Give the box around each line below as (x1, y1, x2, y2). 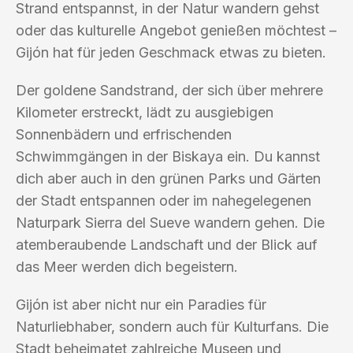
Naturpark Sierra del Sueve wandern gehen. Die (16, 214, 325, 231)
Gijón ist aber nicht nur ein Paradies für (16, 295, 266, 313)
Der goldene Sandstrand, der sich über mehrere (16, 81, 323, 98)
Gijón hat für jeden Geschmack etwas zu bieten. (16, 43, 326, 61)
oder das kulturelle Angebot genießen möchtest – (16, 21, 336, 39)
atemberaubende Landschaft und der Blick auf (16, 236, 318, 253)
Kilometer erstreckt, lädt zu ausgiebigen (16, 103, 273, 121)
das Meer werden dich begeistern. (16, 258, 238, 275)
